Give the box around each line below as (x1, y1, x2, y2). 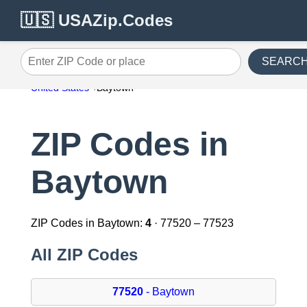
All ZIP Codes (30, 245, 138, 265)
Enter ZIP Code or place (20, 60, 137, 73)
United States (30, 82, 89, 93)
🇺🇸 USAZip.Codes (21, 11, 173, 29)
